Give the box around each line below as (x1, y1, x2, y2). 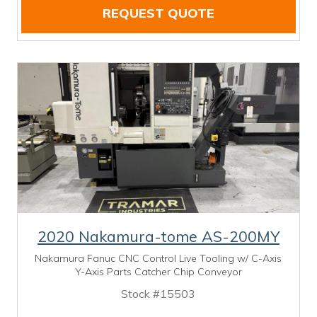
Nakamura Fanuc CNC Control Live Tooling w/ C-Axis (35, 252, 282, 265)
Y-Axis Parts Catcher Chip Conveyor (74, 265, 242, 279)
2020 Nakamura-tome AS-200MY (37, 226, 279, 246)
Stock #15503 (121, 287, 196, 301)
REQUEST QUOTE (102, 5, 214, 22)
